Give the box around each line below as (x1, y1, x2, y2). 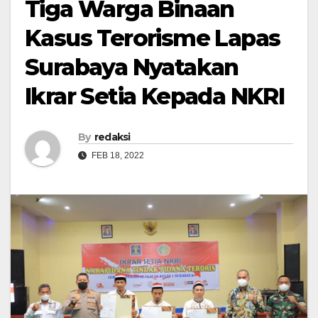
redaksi (94, 131, 131, 144)
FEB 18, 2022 (89, 150, 144, 161)
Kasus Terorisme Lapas (25, 24, 280, 53)
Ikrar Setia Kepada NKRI (25, 82, 285, 111)
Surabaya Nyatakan (25, 53, 238, 82)
